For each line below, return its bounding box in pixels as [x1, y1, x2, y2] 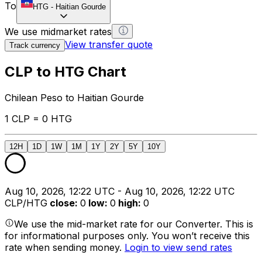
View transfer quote [65, 38, 153, 50]
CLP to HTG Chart [5, 63, 126, 80]
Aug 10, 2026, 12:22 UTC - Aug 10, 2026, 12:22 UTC [5, 185, 235, 197]
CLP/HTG [5, 196, 47, 209]
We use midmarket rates [5, 25, 112, 37]
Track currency [9, 40, 60, 50]
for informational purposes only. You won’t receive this [5, 229, 250, 242]
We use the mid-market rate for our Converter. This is [14, 218, 253, 230]
